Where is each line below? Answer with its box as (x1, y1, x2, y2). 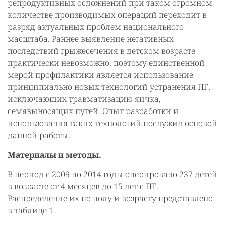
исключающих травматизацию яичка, (8, 93, 161, 104)
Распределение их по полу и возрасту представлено (8, 193, 213, 204)
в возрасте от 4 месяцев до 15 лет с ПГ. (8, 181, 158, 192)
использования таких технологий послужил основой (8, 118, 217, 129)
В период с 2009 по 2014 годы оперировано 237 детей (8, 169, 217, 180)
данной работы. (8, 130, 70, 141)
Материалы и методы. (8, 149, 101, 160)
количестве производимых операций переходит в (8, 9, 207, 20)
